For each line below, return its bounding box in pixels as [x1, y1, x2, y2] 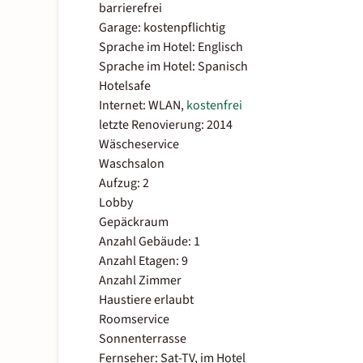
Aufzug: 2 [99, 174, 149, 193]
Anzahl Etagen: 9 [99, 252, 188, 271]
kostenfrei [186, 96, 242, 115]
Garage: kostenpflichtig [99, 19, 225, 37]
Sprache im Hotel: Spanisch [99, 58, 248, 76]
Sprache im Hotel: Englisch [99, 38, 243, 57]
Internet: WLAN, [99, 96, 186, 115]
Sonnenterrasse [99, 330, 186, 348]
